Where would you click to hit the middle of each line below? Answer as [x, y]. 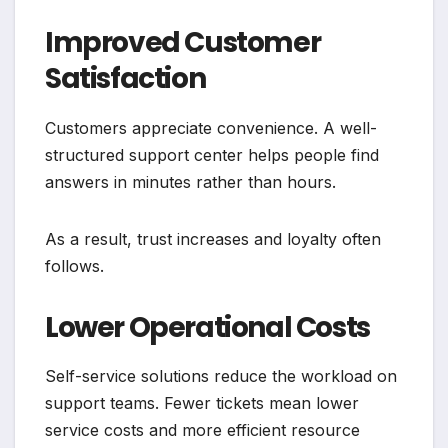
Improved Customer [183, 42]
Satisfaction [125, 78]
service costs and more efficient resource [202, 430]
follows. [74, 265]
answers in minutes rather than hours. [190, 181]
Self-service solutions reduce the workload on [221, 376]
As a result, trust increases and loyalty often [213, 238]
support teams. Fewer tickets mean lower [202, 403]
